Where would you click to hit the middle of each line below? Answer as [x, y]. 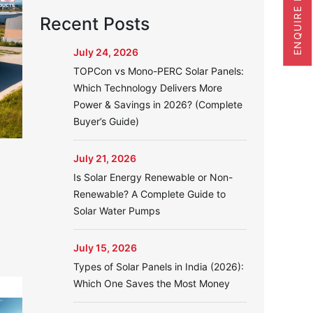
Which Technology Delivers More [147, 88]
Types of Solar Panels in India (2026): [158, 267]
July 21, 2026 [104, 158]
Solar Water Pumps [116, 211]
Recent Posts [94, 24]
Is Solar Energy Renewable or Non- [153, 177]
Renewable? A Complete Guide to [149, 194]
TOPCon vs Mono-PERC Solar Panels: [158, 71]
